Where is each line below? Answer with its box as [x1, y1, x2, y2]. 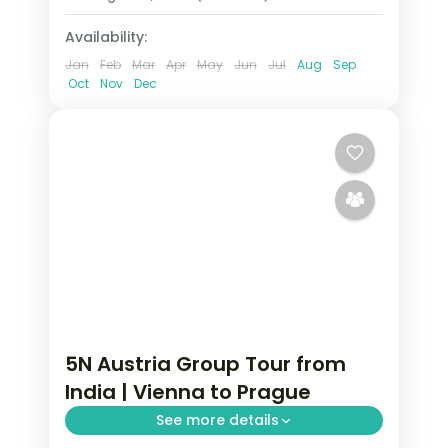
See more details [155, 410, 279, 431]
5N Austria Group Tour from [65, 350, 346, 379]
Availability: [65, 26, 147, 47]
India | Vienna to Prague [65, 378, 311, 407]
